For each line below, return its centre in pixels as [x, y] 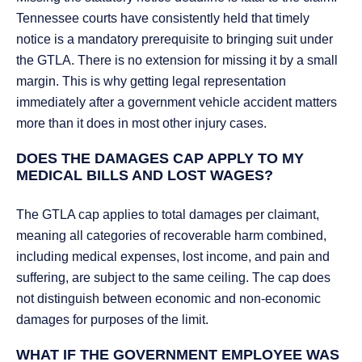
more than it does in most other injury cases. [141, 124]
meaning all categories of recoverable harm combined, [171, 236]
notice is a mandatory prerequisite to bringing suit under [175, 40]
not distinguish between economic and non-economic [168, 299]
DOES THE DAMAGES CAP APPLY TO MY [160, 159]
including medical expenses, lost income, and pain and [173, 257]
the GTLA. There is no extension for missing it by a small [177, 61]
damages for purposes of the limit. [112, 320]
